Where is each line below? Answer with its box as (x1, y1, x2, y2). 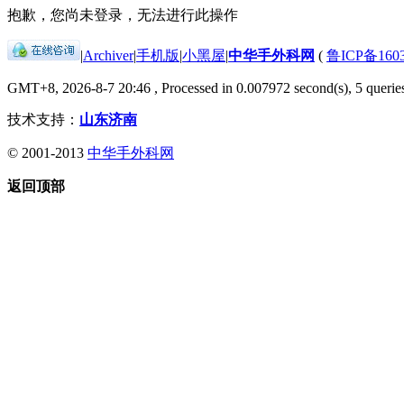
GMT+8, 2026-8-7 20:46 (7, 79, 151, 96)
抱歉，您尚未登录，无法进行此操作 (7, 6, 238, 23)
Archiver (83, 47, 133, 63)
